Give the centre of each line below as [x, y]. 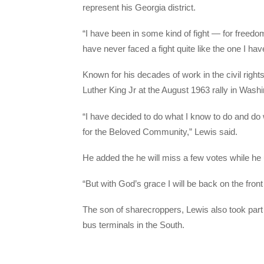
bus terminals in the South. [133, 225]
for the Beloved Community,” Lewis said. [160, 131]
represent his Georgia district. [139, 7]
